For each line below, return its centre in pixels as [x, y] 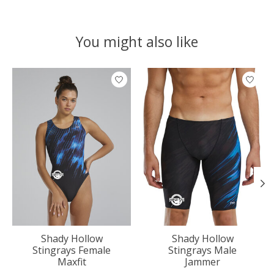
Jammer [202, 262]
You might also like [137, 42]
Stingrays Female [72, 250]
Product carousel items [65, 75]
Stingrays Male [202, 250]
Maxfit [72, 262]
